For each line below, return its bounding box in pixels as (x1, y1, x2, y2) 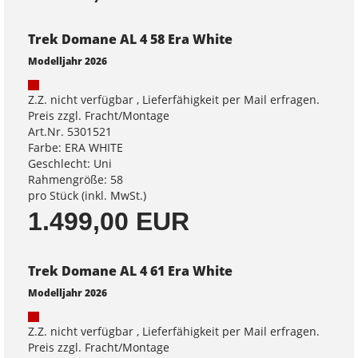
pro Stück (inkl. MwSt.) (28, 188, 146, 203)
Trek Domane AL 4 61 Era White (28, 262, 233, 280)
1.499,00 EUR (28, 207, 189, 236)
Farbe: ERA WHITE (28, 140, 123, 155)
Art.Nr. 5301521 (28, 124, 112, 139)
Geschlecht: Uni (28, 156, 112, 171)
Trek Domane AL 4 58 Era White (28, 30, 233, 48)
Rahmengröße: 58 (28, 172, 123, 187)
